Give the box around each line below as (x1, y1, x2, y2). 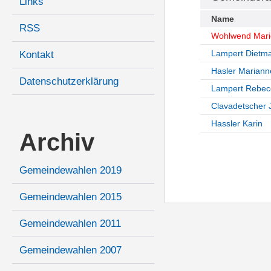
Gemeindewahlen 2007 (19, 244, 122, 256)
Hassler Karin (211, 119, 263, 129)
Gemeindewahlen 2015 (19, 191, 122, 203)
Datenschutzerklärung (19, 76, 119, 88)
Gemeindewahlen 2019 (19, 165, 122, 177)
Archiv (19, 129, 94, 156)
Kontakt (19, 49, 54, 61)
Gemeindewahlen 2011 (19, 218, 121, 230)
